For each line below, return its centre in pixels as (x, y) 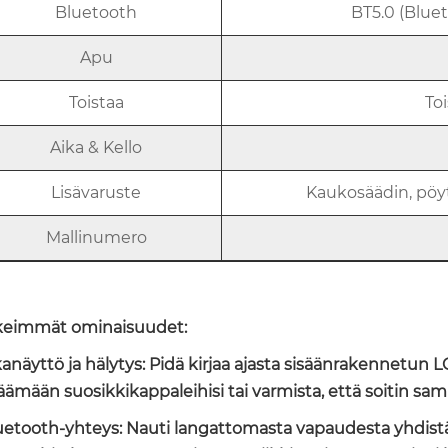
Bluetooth (96, 12)
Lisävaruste (96, 192)
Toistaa (96, 102)
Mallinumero (96, 237)
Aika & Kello (96, 147)
